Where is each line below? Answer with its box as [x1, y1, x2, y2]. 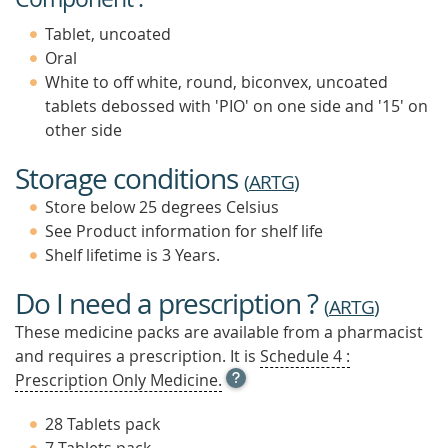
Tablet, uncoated [45, 23, 171, 45]
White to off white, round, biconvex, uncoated [45, 71, 388, 93]
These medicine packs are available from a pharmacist [15, 321, 423, 343]
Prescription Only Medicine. [15, 369, 222, 391]
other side [45, 119, 122, 141]
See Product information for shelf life [45, 220, 323, 242]
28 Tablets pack [45, 413, 160, 435]
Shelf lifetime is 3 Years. [45, 244, 220, 266]
